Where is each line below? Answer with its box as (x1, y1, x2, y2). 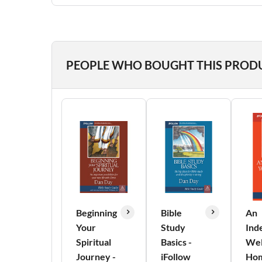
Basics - (161, 236, 192, 247)
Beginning (76, 207, 117, 218)
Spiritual (76, 236, 111, 247)
